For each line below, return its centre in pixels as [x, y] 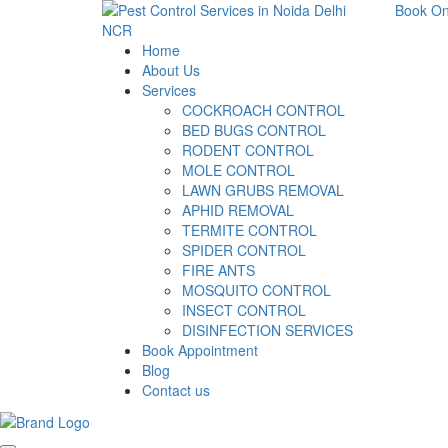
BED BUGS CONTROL [254, 130]
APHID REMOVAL [238, 210]
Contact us [176, 390]
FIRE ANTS [218, 270]
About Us [171, 70]
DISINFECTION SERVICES [267, 330]
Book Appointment [200, 350]
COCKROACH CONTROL [263, 110]
